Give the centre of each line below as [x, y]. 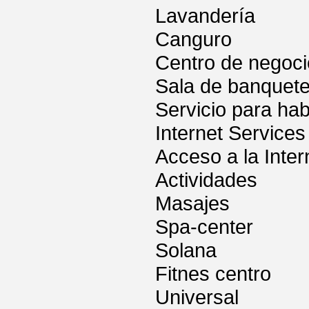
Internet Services [230, 133]
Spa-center [204, 227]
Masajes [192, 203]
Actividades [206, 180]
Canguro [193, 39]
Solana [186, 250]
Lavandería [205, 16]
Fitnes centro [213, 274]
